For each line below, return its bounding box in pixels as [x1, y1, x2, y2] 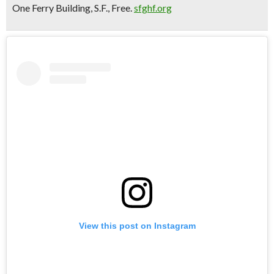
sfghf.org [134, 2, 172, 13]
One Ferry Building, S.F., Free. [12, 2, 134, 13]
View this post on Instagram [78, 220, 196, 231]
